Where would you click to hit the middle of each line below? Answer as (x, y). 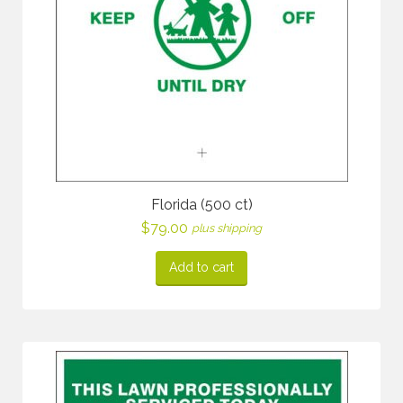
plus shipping (227, 228)
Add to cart (201, 267)
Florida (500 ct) (201, 205)
